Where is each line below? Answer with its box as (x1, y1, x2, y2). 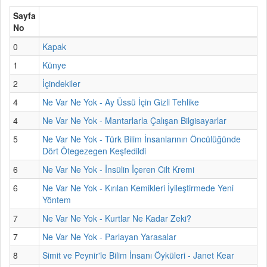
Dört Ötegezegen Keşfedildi (42, 144, 146, 157)
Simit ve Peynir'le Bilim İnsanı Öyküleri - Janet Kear (42, 249, 234, 261)
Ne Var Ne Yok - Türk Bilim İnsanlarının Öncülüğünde (42, 132, 241, 145)
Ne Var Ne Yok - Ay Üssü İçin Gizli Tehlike (42, 95, 199, 108)
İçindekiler (42, 77, 80, 89)
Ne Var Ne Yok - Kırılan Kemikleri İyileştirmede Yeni (42, 181, 234, 194)
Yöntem (42, 193, 71, 206)
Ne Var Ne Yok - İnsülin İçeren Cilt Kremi (42, 163, 194, 175)
